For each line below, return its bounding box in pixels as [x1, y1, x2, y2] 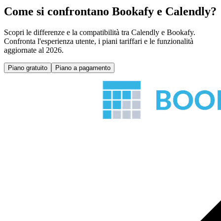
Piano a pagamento [55, 64, 110, 72]
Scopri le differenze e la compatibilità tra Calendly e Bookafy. [4, 28, 195, 37]
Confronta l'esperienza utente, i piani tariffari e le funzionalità [4, 37, 193, 46]
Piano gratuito [8, 64, 47, 72]
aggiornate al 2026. [4, 46, 64, 55]
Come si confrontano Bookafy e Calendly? [4, 5, 217, 18]
